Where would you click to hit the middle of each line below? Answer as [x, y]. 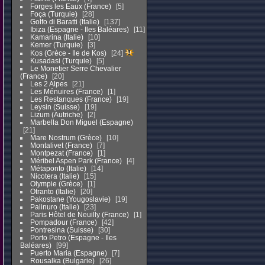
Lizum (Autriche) [56, 115]
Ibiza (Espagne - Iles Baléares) [79, 30]
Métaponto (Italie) [58, 169]
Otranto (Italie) [53, 192]
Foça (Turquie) [54, 14]
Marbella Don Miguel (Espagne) [81, 122]
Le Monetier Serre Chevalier [75, 69]
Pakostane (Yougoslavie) [70, 199]
